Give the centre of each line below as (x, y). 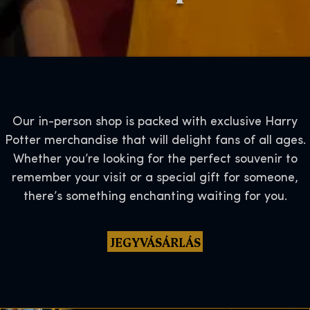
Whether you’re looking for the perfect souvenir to (155, 159)
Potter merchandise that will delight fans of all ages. (155, 140)
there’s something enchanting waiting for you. (155, 197)
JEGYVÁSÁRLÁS (155, 241)
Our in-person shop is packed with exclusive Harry (155, 122)
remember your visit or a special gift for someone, (155, 178)
